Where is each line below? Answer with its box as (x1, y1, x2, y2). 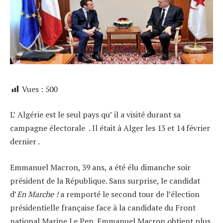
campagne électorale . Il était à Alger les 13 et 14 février (10, 122, 210, 134)
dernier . (10, 136, 40, 147)
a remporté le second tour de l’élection (58, 188, 200, 200)
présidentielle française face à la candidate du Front (10, 202, 196, 213)
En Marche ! (17, 188, 58, 200)
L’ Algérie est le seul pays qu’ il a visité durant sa (10, 109, 181, 120)
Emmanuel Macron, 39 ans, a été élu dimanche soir (10, 161, 191, 173)
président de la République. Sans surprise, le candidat (10, 175, 200, 186)
